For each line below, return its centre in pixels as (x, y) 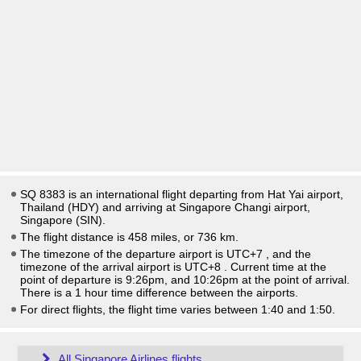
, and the (288, 254)
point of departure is (73, 280)
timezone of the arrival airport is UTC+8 (122, 267)
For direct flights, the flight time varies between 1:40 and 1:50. (178, 309)
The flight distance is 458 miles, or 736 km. (129, 237)
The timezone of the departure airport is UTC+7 (143, 254)
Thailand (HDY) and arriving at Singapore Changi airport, (165, 207)
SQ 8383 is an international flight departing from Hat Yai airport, (182, 194)
